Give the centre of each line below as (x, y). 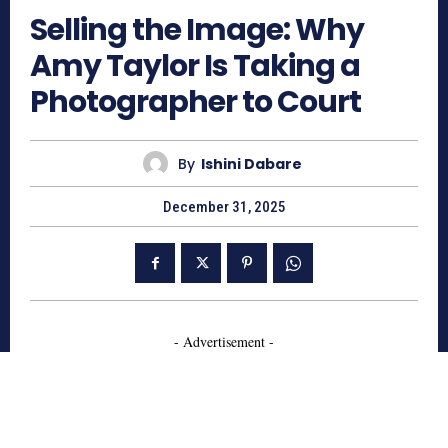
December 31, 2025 (224, 207)
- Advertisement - (224, 342)
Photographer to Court (195, 102)
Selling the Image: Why (197, 30)
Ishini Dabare (251, 163)
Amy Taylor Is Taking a (195, 66)
